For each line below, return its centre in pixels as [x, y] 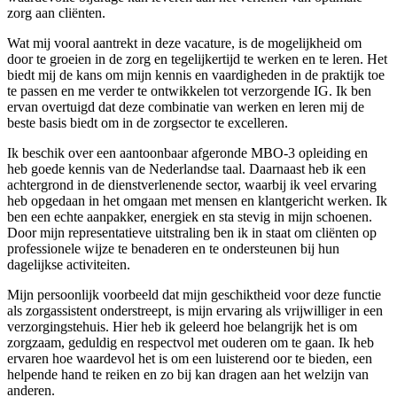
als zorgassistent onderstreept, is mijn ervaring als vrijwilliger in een [195, 311]
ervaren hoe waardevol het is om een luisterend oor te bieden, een [190, 359]
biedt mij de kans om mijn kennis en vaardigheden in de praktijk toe [196, 75]
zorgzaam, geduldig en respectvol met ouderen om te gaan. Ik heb [191, 343]
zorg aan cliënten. [56, 13]
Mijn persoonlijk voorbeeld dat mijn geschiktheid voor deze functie [194, 295]
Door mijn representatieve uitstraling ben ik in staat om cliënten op [192, 233]
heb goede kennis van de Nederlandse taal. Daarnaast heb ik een [187, 169]
